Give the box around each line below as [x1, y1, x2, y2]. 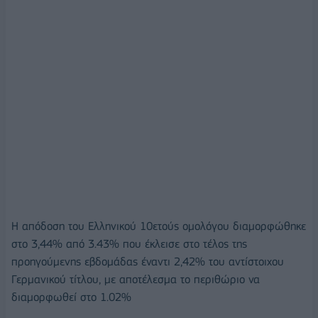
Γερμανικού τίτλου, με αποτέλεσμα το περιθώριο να [11, 272, 260, 286]
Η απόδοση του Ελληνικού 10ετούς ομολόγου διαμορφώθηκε [11, 219, 306, 233]
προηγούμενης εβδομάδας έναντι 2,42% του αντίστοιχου [11, 254, 284, 268]
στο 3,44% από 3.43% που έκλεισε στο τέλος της [11, 236, 247, 251]
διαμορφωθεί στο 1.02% [11, 290, 131, 304]
